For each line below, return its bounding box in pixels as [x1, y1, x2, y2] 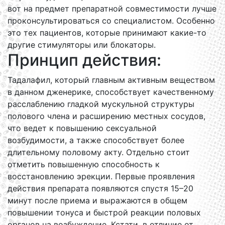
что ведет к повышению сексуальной [8, 123, 157, 133]
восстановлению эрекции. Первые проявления [8, 171, 195, 181]
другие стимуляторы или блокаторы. [8, 40, 156, 50]
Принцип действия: [8, 50, 161, 70]
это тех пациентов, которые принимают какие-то [8, 28, 206, 38]
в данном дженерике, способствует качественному [8, 87, 214, 97]
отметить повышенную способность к [8, 159, 160, 169]
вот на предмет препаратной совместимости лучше [8, 4, 216, 14]
